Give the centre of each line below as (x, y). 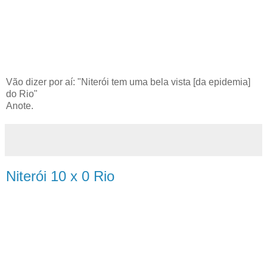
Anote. (20, 105)
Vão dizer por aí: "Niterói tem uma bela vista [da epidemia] (128, 82)
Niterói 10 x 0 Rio (60, 176)
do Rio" (22, 94)
